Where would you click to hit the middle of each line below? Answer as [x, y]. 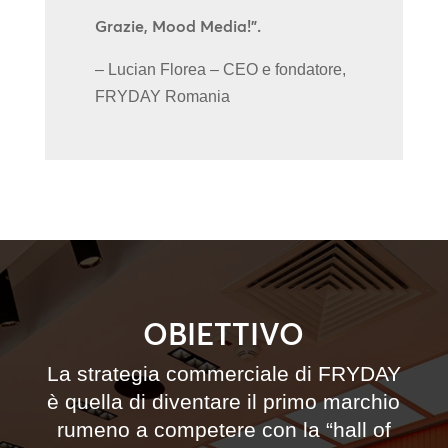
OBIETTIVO [224, 334]
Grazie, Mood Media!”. [177, 26]
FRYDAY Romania [162, 96]
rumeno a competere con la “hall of [223, 429]
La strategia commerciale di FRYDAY [223, 373]
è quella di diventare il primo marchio [224, 401]
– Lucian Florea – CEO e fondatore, [220, 69]
